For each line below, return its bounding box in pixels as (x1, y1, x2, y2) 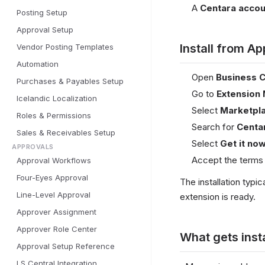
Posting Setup (17, 8, 67, 17)
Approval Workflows (17, 156, 91, 165)
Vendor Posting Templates (17, 42, 114, 51)
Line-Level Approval (17, 190, 91, 199)
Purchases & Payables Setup (17, 76, 124, 86)
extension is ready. (180, 191, 256, 202)
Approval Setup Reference (17, 241, 115, 251)
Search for (192, 121, 237, 132)
